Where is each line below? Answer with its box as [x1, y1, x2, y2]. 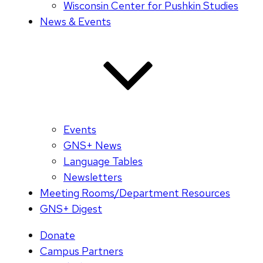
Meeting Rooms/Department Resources [40, 186, 230, 200]
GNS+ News [63, 139, 122, 153]
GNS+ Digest [40, 202, 102, 216]
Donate [40, 228, 75, 242]
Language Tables [63, 154, 143, 168]
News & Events [40, 15, 111, 29]
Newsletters [63, 170, 122, 184]
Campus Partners [40, 244, 123, 258]
